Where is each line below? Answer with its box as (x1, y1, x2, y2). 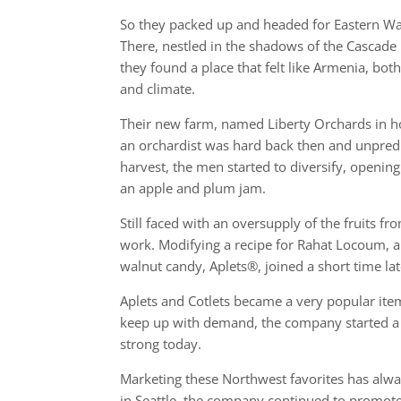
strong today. (120, 335, 202, 354)
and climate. (120, 80, 196, 98)
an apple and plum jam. (120, 179, 267, 198)
